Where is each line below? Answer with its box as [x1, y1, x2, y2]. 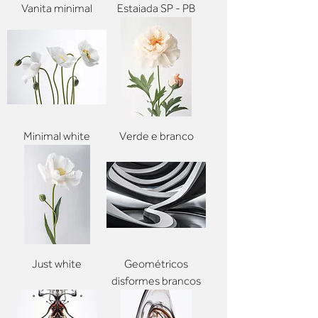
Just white [32, 258, 82, 271]
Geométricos [124, 258, 188, 271]
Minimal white [23, 130, 90, 143]
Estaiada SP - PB [117, 2, 195, 16]
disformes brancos [111, 275, 201, 288]
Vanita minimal [21, 2, 92, 16]
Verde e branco [119, 130, 194, 143]
